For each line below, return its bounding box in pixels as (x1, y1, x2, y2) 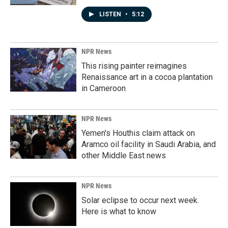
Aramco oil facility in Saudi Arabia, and (81, 139, 216, 149)
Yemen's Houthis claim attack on (81, 128, 195, 138)
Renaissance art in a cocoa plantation (81, 72, 213, 82)
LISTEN (99, 11, 123, 18)
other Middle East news (81, 151, 166, 160)
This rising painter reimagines (81, 61, 187, 71)
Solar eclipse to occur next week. (81, 195, 199, 205)
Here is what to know (81, 207, 156, 216)
